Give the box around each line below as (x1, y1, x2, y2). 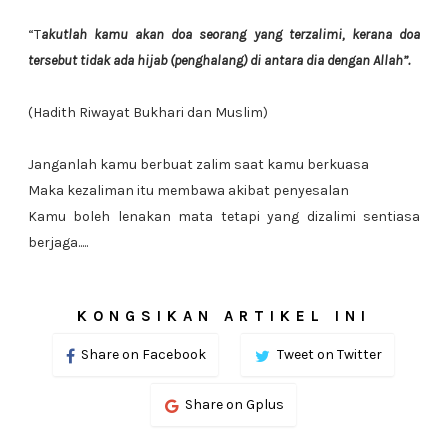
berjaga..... (27, 234, 88, 251)
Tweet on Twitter (277, 346, 383, 363)
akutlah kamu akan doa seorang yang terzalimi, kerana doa (40, 26, 421, 43)
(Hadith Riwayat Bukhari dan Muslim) (27, 104, 268, 121)
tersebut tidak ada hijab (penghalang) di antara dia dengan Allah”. (27, 52, 410, 69)
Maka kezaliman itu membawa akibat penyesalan (27, 182, 349, 199)
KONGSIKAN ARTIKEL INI (76, 307, 371, 325)
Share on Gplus (185, 396, 285, 413)
